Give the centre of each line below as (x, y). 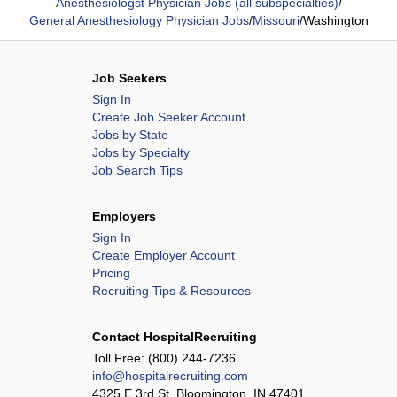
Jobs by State (130, 135)
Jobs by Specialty (141, 152)
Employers (124, 216)
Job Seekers (129, 78)
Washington (335, 20)
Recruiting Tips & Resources (171, 291)
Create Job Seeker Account (169, 117)
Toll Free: (120, 358)
